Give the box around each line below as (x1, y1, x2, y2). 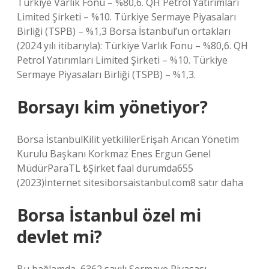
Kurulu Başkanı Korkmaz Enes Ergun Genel (17, 147, 211, 160)
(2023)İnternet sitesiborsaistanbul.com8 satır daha (17, 176, 243, 189)
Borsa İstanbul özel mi (17, 204, 201, 226)
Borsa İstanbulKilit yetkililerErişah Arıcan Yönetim (17, 133, 239, 146)
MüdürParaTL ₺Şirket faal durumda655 (17, 162, 193, 175)
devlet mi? (17, 225, 102, 248)
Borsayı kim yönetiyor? (17, 95, 208, 118)
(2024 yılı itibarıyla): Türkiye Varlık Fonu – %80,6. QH (17, 39, 248, 52)
